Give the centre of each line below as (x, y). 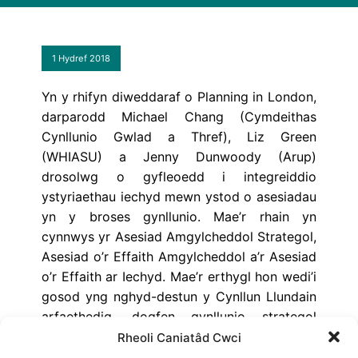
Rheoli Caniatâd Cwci (179, 337)
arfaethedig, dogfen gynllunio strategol (179, 316)
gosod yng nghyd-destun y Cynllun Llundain (179, 296)
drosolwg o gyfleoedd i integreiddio (179, 177)
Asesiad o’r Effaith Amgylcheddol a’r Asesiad (179, 257)
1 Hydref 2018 (81, 58)
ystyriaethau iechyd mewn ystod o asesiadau (179, 197)
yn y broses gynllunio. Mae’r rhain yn (179, 217)
